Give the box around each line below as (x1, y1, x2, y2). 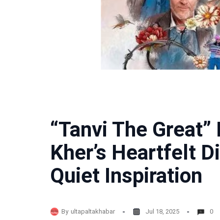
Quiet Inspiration (50, 164, 202, 188)
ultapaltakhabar (71, 207, 115, 215)
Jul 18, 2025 (145, 207, 179, 215)
